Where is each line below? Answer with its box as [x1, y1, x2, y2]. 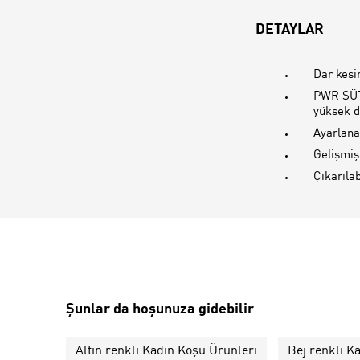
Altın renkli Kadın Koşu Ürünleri [76, 344, 257, 358]
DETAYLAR [256, 22, 324, 37]
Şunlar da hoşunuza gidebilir [66, 301, 254, 317]
